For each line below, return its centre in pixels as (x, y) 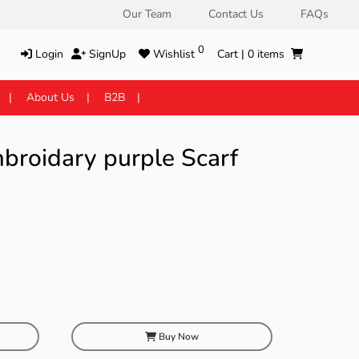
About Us (50, 97)
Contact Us (236, 14)
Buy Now (177, 337)
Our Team (147, 14)
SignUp (105, 54)
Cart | (232, 54)
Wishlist (175, 54)
